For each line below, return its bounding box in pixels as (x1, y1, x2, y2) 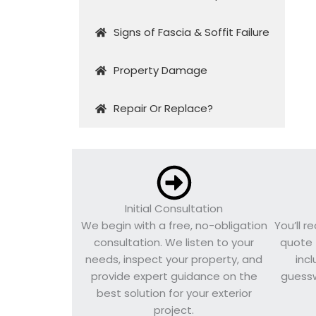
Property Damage (113, 62, 207, 78)
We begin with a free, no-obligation (80, 217, 267, 233)
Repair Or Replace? (113, 100, 213, 116)
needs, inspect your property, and (85, 251, 263, 267)
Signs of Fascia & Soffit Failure (113, 24, 269, 39)
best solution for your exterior (96, 285, 252, 300)
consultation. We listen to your (94, 234, 255, 250)
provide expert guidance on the (90, 268, 257, 284)
